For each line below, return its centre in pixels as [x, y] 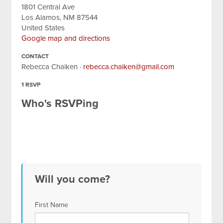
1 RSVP [31, 85]
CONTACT [35, 56]
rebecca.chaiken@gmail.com [129, 67]
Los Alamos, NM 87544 [60, 17]
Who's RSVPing [60, 104]
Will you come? [73, 179]
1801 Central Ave [48, 7]
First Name [52, 205]
